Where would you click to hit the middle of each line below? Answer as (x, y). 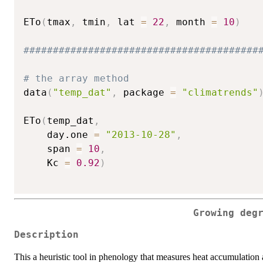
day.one (59, 135)
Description (46, 235)
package (144, 93)
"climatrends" (220, 93)
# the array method (76, 79)
